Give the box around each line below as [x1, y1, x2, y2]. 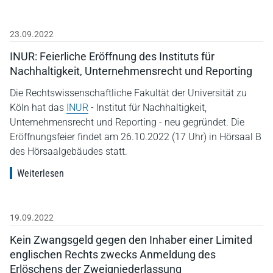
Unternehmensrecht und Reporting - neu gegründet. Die [10, 116, 244, 128]
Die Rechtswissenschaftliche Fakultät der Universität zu [10, 87, 247, 99]
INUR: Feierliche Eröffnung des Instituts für [10, 49, 214, 63]
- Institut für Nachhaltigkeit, [88, 101, 207, 113]
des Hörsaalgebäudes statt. [10, 145, 127, 157]
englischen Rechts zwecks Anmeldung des [10, 247, 216, 261]
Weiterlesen [17, 167, 64, 179]
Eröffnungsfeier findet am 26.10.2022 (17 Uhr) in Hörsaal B [10, 130, 261, 143]
